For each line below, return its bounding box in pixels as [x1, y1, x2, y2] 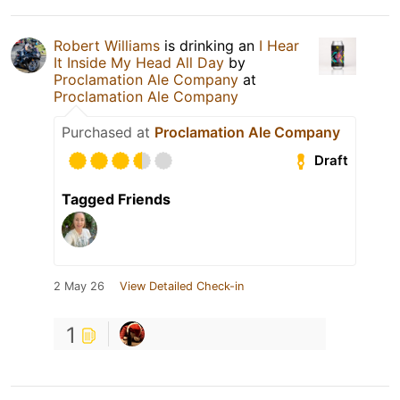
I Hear [259, 36, 299, 54]
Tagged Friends [62, 189, 171, 208]
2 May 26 [54, 279, 104, 293]
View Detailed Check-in [120, 279, 244, 293]
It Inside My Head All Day [54, 53, 224, 71]
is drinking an [160, 36, 259, 54]
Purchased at [62, 122, 154, 141]
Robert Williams [54, 36, 160, 54]
